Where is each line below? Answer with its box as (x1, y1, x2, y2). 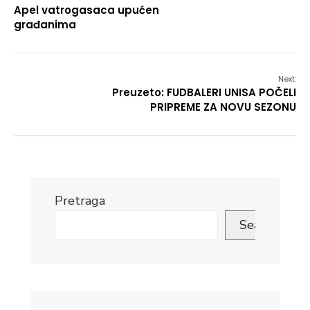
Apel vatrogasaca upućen (14, 3, 159, 18)
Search (239, 217, 277, 234)
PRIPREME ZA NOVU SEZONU (150, 100, 296, 115)
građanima (14, 17, 76, 33)
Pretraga (55, 192, 105, 210)
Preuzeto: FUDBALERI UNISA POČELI (112, 85, 296, 100)
